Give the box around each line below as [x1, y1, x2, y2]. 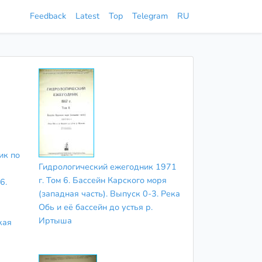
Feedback [30, 10, 66, 22]
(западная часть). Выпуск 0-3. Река [38, 187, 180, 199]
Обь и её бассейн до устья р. [38, 201, 153, 213]
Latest [75, 10, 99, 22]
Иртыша [38, 214, 72, 226]
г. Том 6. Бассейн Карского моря [38, 174, 167, 186]
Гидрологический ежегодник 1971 [38, 160, 177, 173]
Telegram [132, 10, 168, 22]
